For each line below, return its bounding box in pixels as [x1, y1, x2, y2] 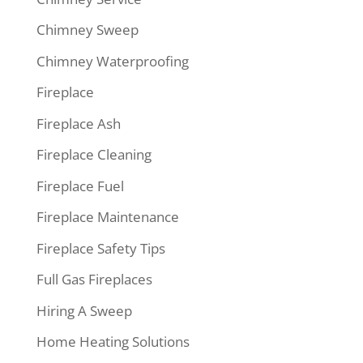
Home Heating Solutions [36, 332, 190, 352]
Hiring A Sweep [36, 301, 132, 320]
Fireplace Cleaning [36, 145, 152, 164]
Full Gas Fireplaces [36, 270, 152, 289]
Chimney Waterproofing [36, 51, 189, 70]
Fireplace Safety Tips [36, 238, 165, 258]
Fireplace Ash [36, 113, 121, 133]
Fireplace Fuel [36, 176, 124, 195]
